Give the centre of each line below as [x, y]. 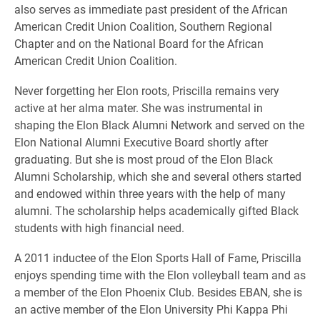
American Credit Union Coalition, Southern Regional [143, 26]
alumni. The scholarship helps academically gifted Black [156, 211]
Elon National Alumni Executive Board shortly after [141, 142]
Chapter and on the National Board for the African [139, 44]
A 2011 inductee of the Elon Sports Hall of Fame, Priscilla [158, 258]
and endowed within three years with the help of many [150, 194]
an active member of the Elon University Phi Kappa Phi [151, 309]
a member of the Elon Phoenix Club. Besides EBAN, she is [158, 292]
